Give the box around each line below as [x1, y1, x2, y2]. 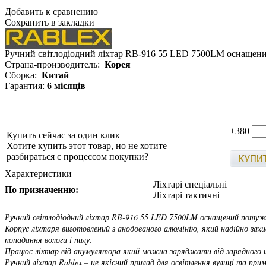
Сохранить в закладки [5, 17, 94, 27]
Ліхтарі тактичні [153, 189, 220, 200]
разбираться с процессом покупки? [7, 151, 148, 161]
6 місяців [47, 80, 85, 91]
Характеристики [5, 168, 72, 179]
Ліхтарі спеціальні [153, 179, 227, 189]
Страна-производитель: [5, 59, 104, 69]
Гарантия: [5, 80, 47, 91]
